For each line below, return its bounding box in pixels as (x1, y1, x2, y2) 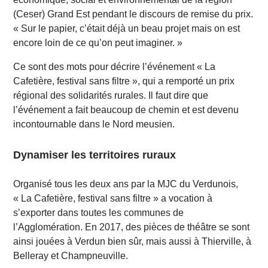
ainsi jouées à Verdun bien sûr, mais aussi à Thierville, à (13, 236, 252, 247)
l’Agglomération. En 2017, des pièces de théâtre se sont (13, 222, 250, 233)
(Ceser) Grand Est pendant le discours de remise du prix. (13, 9, 254, 20)
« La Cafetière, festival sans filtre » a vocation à (13, 193, 213, 204)
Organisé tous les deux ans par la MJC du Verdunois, (13, 179, 239, 190)
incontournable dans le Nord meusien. (13, 119, 175, 130)
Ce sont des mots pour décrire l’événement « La (13, 62, 216, 72)
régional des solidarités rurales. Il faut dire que (13, 90, 209, 101)
